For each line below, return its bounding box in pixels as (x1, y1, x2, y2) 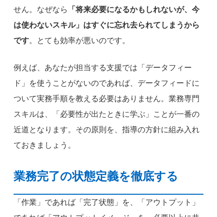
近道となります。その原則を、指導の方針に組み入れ (14, 125, 200, 134)
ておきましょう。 (14, 140, 76, 149)
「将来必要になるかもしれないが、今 (68, 5, 200, 14)
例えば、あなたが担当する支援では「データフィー (14, 63, 192, 72)
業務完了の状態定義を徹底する (14, 170, 178, 183)
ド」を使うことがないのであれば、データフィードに (14, 78, 200, 87)
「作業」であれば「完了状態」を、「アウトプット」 (14, 198, 200, 206)
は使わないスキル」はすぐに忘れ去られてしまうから (14, 20, 200, 29)
